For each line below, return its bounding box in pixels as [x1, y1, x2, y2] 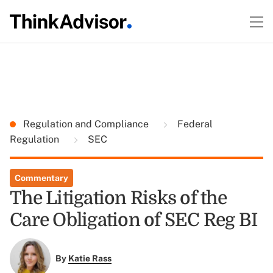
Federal [175, 118, 213, 130]
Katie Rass [68, 253, 112, 264]
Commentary [15, 173, 68, 183]
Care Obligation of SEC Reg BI [10, 210, 258, 230]
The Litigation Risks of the [10, 188, 227, 208]
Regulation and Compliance [23, 118, 151, 130]
